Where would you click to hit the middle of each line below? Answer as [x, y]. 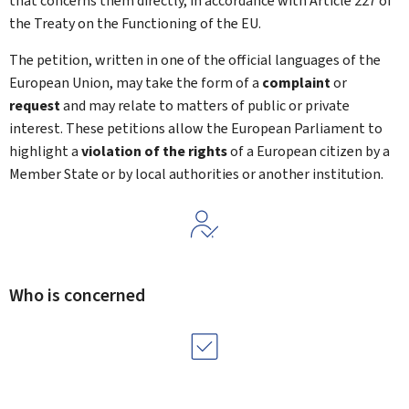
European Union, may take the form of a [136, 83]
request [35, 105]
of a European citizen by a [309, 151]
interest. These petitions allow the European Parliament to [196, 128]
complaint [296, 83]
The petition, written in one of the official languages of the [195, 60]
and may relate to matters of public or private [205, 105]
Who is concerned [77, 295]
